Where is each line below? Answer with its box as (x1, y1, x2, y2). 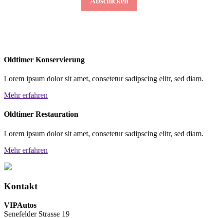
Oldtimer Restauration (4, 110, 78, 119)
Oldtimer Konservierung (4, 55, 85, 64)
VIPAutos (4, 201, 36, 210)
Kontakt (4, 181, 37, 192)
